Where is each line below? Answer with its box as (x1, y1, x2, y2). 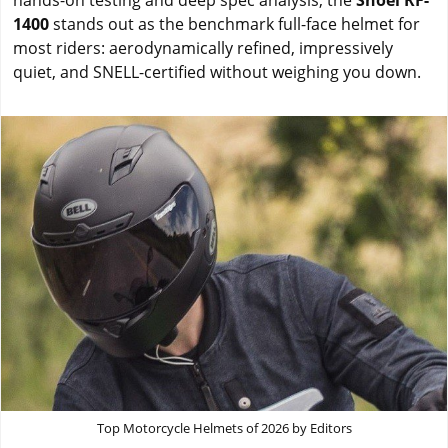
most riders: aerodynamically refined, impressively (13, 37, 393, 59)
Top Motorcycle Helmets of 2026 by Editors (96, 419, 352, 438)
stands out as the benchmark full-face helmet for (49, 13, 420, 35)
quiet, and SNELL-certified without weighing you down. (13, 61, 421, 83)
